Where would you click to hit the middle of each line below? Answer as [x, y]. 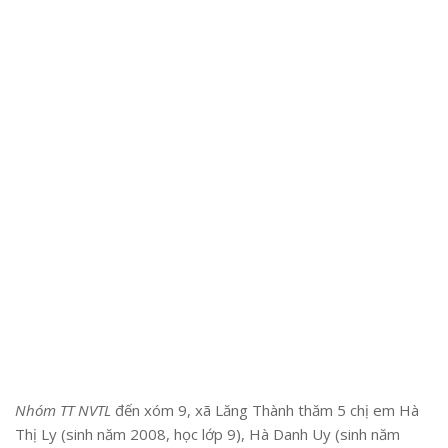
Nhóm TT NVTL [63, 409]
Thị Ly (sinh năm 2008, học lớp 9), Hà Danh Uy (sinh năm [207, 433]
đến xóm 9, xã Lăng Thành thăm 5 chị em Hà [265, 409]
